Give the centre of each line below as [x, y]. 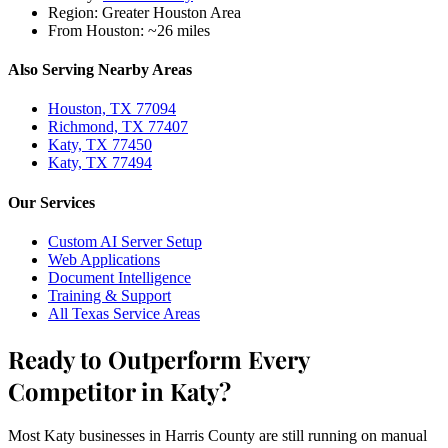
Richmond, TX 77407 [118, 127]
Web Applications [104, 259]
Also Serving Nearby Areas [100, 70]
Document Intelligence [119, 277]
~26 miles [177, 30]
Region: [73, 12]
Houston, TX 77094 [112, 109]
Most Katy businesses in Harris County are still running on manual [217, 435]
